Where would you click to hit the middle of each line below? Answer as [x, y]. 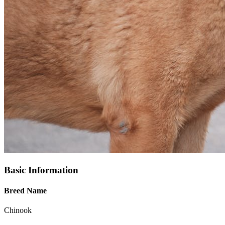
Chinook [18, 210]
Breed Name [25, 190]
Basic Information [41, 170]
